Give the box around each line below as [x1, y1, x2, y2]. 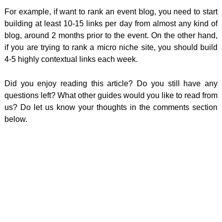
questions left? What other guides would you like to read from [4, 91, 218, 100]
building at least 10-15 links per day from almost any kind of [4, 19, 218, 28]
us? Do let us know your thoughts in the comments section [4, 103, 218, 111]
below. [4, 114, 27, 123]
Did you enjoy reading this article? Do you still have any [4, 79, 218, 88]
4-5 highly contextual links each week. [4, 55, 138, 63]
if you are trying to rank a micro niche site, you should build [4, 43, 218, 52]
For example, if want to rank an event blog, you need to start [4, 7, 218, 16]
